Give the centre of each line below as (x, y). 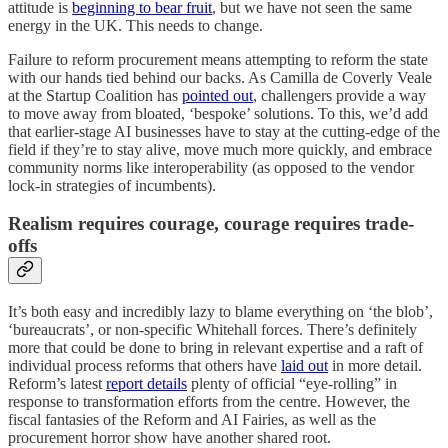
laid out (304, 365)
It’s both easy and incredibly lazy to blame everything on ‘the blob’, (220, 311)
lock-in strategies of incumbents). (112, 185)
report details (146, 383)
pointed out (217, 95)
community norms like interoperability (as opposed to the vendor (211, 167)
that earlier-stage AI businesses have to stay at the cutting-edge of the (224, 131)
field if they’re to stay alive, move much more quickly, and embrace (220, 149)
